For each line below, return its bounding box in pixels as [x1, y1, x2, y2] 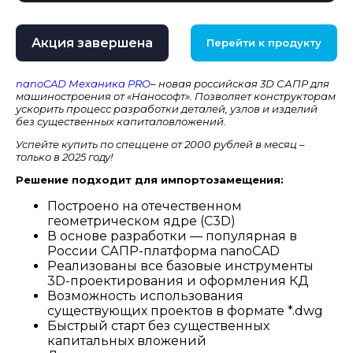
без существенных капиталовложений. [16, 114, 226, 128]
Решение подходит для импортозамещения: [16, 173, 284, 186]
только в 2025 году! [16, 150, 113, 163]
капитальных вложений [47, 333, 206, 348]
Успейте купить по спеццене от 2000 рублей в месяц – [16, 137, 305, 150]
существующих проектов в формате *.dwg [47, 303, 323, 318]
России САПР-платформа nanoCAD [47, 243, 280, 258]
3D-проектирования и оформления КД [47, 273, 309, 288]
